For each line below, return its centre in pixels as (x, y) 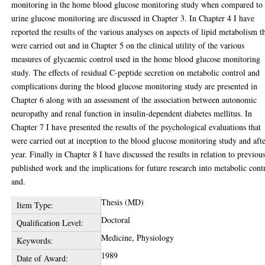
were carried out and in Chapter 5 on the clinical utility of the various (128, 45)
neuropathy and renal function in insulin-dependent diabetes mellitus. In (132, 113)
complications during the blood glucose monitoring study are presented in (135, 86)
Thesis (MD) (123, 202)
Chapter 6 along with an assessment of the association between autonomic (134, 100)
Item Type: (35, 205)
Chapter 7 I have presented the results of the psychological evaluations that (136, 127)
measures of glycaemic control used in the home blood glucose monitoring (136, 59)
